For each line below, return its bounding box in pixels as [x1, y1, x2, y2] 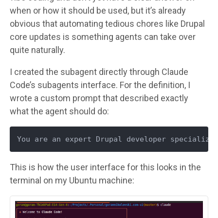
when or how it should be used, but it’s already [10, 5, 186, 16]
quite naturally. [10, 44, 65, 55]
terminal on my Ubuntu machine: [10, 175, 134, 185]
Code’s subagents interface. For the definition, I [10, 79, 190, 90]
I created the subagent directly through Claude [10, 66, 188, 77]
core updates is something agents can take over [10, 31, 196, 42]
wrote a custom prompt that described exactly [10, 92, 188, 103]
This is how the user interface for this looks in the [10, 162, 201, 172]
